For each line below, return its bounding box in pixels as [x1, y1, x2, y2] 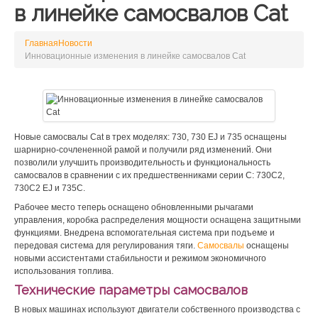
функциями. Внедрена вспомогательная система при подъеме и [14, 228, 275, 238]
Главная [25, 38, 58, 48]
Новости [58, 38, 92, 48]
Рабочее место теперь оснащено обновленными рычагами [14, 202, 253, 212]
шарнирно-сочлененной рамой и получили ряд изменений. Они [14, 145, 272, 155]
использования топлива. [14, 266, 114, 276]
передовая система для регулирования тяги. [14, 241, 197, 251]
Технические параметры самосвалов [14, 283, 248, 297]
